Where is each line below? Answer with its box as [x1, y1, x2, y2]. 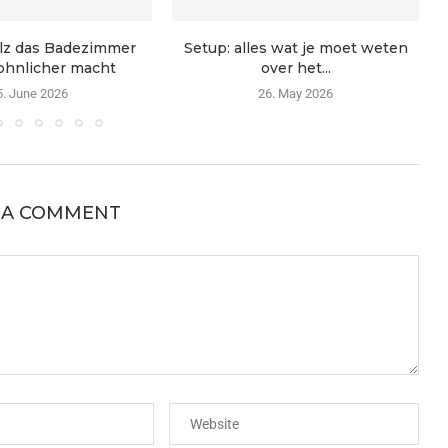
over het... [260, 59, 331, 78]
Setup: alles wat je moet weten [183, 39, 408, 58]
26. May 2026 [258, 86, 334, 102]
